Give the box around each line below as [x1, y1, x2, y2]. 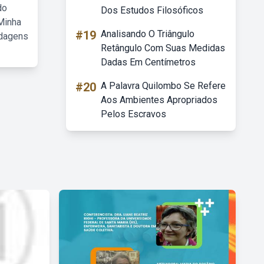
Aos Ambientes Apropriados [101, 94, 217, 105]
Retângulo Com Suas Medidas [101, 42, 225, 54]
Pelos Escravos [101, 108, 166, 120]
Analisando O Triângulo [101, 28, 194, 39]
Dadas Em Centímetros [101, 57, 196, 68]
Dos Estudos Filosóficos [101, 5, 203, 16]
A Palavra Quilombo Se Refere [101, 80, 226, 91]
